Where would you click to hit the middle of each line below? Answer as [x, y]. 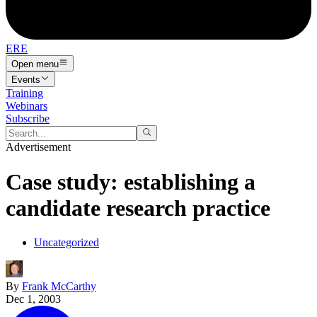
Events [26, 79]
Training [24, 93]
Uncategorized [67, 243]
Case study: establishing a [131, 181]
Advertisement [38, 147]
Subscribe [28, 118]
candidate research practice [138, 208]
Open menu [35, 64]
